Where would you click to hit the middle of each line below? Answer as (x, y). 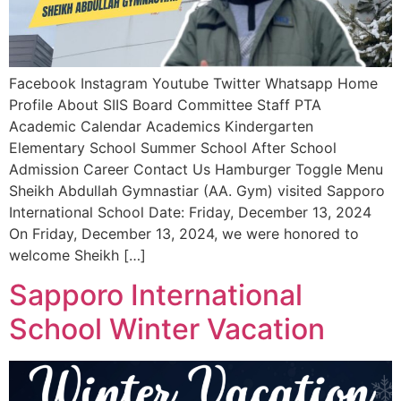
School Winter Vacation (167, 329)
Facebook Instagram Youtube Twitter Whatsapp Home (193, 83)
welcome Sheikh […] (77, 255)
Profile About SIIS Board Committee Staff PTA (165, 104)
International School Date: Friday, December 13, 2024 (190, 212)
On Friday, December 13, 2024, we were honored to (184, 233)
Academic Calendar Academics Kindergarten (161, 126)
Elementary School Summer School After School (173, 147)
